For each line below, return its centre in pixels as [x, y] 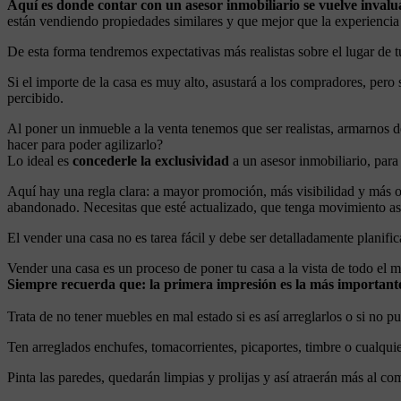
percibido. [35, 98]
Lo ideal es [38, 161]
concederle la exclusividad [149, 161]
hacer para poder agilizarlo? [85, 145]
